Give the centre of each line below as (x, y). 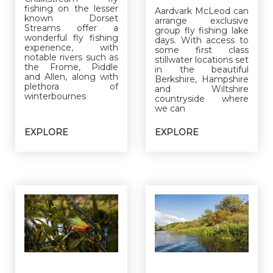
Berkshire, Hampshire (202, 79)
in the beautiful (202, 69)
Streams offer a (71, 28)
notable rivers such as (71, 57)
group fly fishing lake (202, 30)
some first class (202, 50)
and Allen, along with (71, 76)
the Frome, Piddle (71, 67)
